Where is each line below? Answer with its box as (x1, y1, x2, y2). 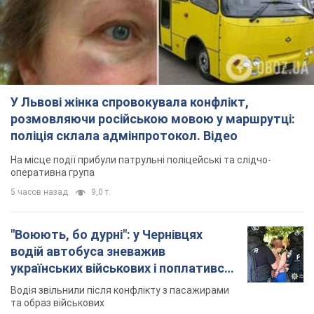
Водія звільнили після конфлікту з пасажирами (11, 285, 229, 296)
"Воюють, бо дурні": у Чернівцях (11, 227, 203, 243)
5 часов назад (11, 187, 68, 198)
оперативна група (11, 167, 95, 179)
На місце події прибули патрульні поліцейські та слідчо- (11, 154, 271, 166)
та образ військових (11, 297, 104, 309)
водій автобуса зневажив (11, 244, 165, 259)
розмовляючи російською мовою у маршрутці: (11, 111, 295, 127)
